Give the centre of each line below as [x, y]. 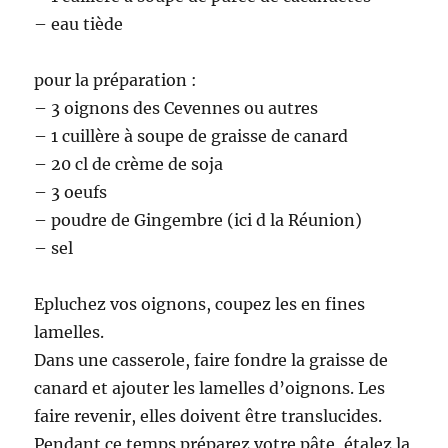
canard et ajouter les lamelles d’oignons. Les [210, 388]
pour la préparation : [116, 80]
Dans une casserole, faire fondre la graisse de [211, 360]
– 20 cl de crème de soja [129, 164]
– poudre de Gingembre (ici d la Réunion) [198, 220]
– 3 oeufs [71, 192]
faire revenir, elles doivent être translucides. [208, 416]
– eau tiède [79, 24]
